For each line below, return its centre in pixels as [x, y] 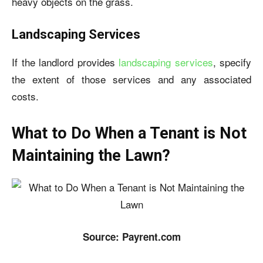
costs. [25, 96]
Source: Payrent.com [131, 237]
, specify [232, 62]
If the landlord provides [65, 62]
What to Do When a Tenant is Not [129, 133]
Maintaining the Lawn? [91, 156]
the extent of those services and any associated [131, 79]
